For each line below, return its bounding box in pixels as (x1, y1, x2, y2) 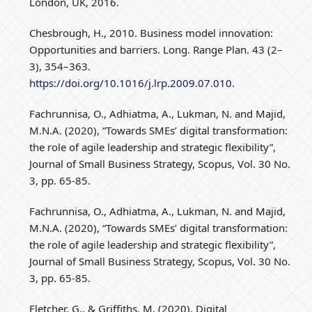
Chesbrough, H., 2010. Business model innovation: (29, 25, 274, 40)
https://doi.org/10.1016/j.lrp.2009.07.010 (29, 75, 233, 90)
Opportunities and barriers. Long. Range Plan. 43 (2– (29, 42, 283, 56)
